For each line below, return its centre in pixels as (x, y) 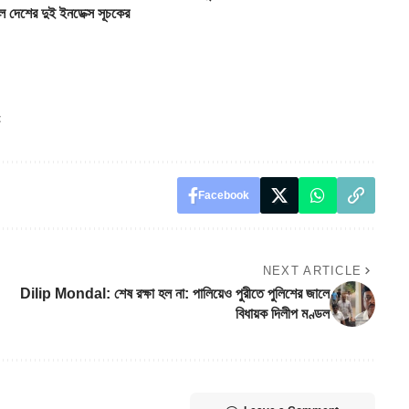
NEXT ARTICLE (312, 271)
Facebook (223, 196)
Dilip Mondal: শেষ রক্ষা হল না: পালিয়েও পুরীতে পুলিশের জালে (174, 294)
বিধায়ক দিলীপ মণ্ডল (282, 314)
